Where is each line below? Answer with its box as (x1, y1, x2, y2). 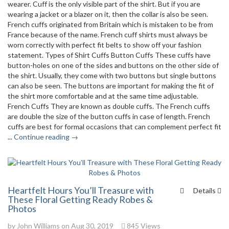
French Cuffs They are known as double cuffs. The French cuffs (8, 102, 210, 110)
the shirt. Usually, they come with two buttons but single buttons (8, 71, 216, 80)
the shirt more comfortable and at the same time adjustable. (8, 91, 198, 100)
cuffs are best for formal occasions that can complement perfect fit (8, 122, 221, 131)
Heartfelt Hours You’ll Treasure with (8, 185, 154, 196)
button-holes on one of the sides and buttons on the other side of (8, 61, 219, 70)
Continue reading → (14, 132, 78, 141)
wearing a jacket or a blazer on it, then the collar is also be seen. (8, 10, 208, 18)
